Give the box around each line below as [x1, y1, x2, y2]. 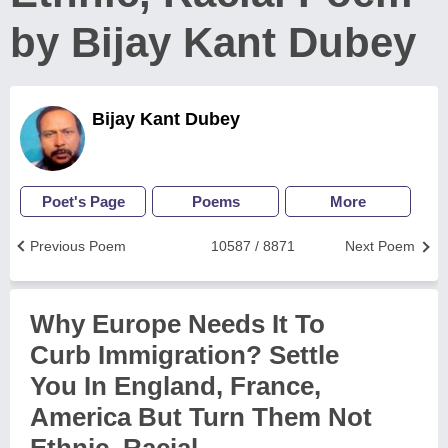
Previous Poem [30, 238, 126, 254]
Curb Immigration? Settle [30, 340, 339, 370]
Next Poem [345, 238, 415, 254]
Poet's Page [41, 193, 125, 210]
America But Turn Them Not [30, 402, 372, 432]
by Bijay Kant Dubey [10, 19, 416, 66]
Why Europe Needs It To [30, 309, 325, 339]
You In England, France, [30, 371, 321, 401]
